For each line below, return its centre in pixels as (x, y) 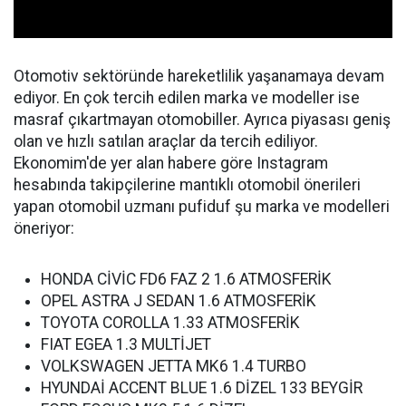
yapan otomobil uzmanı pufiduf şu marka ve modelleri (202, 207)
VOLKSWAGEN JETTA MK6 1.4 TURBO (174, 367)
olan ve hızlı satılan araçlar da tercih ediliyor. (166, 142)
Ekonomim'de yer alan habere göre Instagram (171, 164)
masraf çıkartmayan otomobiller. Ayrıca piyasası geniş (202, 120)
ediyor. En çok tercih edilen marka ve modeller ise (187, 98)
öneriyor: (44, 229)
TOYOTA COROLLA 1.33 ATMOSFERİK (170, 323)
